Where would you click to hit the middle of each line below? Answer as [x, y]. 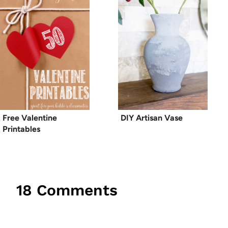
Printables [21, 129]
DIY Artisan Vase [152, 118]
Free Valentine [30, 118]
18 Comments [67, 190]
